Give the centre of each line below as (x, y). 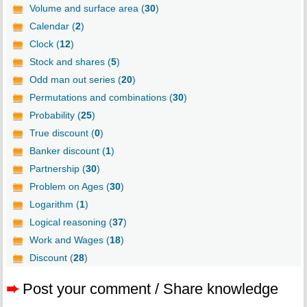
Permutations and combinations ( (101, 98)
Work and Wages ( (69, 240)
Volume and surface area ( (87, 9)
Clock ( (44, 44)
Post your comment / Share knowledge (150, 289)
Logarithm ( (54, 205)
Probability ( (55, 115)
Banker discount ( (67, 151)
